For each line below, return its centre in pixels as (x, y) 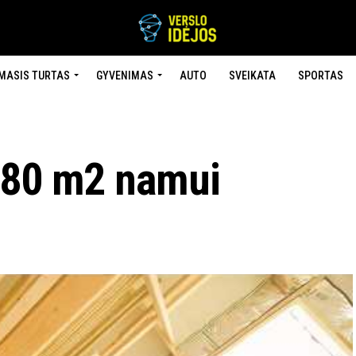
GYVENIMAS (124, 75)
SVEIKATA (252, 75)
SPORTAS (320, 75)
